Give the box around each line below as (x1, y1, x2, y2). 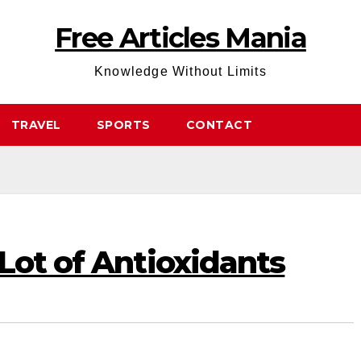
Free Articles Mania (55, 21, 306, 55)
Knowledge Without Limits (94, 64, 267, 78)
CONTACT (185, 118, 252, 132)
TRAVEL (10, 118, 61, 132)
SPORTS (96, 118, 151, 132)
